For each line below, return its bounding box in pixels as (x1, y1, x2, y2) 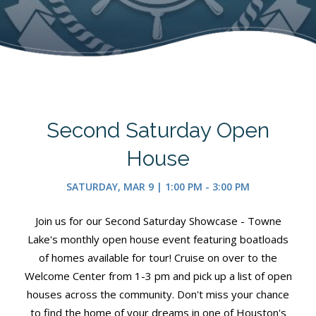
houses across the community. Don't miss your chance (27, 286, 289, 301)
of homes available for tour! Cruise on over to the (39, 250, 277, 265)
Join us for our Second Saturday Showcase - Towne (35, 213, 281, 228)
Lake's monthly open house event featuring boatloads (28, 231, 288, 246)
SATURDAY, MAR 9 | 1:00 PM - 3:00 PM (66, 179, 250, 193)
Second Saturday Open (47, 117, 269, 142)
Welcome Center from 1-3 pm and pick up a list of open (24, 268, 292, 283)
